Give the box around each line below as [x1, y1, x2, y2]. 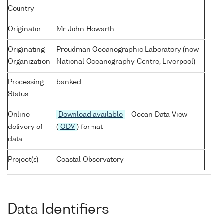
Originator [8, 26, 41, 33]
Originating [8, 46, 45, 54]
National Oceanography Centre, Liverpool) [56, 58, 195, 66]
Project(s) [8, 156, 38, 163]
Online [8, 111, 30, 119]
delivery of [8, 124, 43, 131]
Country [8, 5, 34, 13]
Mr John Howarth [56, 26, 114, 33]
